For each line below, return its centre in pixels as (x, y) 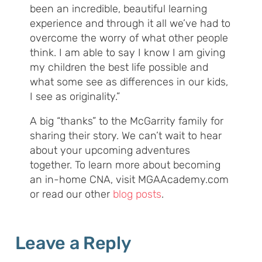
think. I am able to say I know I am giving (127, 53)
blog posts (137, 194)
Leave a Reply (73, 243)
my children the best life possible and (119, 68)
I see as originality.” (75, 97)
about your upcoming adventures (110, 151)
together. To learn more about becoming (125, 165)
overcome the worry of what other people (129, 38)
